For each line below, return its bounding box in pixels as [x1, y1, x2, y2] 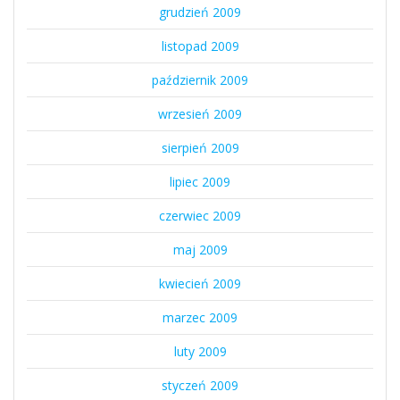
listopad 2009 [161, 37, 239, 54]
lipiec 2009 [170, 172, 230, 190]
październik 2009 [152, 71, 248, 88]
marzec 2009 [162, 308, 237, 326]
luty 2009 [173, 342, 227, 360]
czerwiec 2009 [159, 206, 241, 224]
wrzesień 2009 [158, 104, 242, 122]
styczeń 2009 [162, 376, 238, 394]
